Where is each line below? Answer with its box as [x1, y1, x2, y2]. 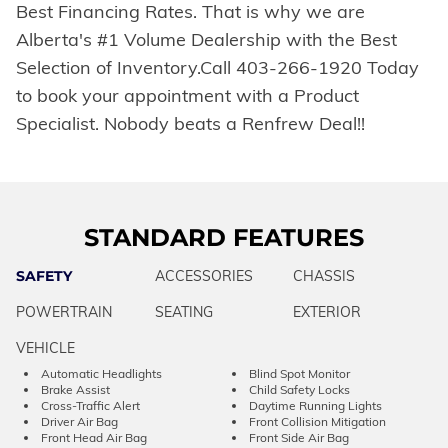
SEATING [154, 302, 213, 321]
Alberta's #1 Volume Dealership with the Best [16, 27, 397, 51]
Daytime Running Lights [249, 397, 382, 413]
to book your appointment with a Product [16, 83, 359, 107]
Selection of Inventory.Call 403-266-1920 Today [16, 55, 419, 79]
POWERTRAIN [16, 302, 112, 321]
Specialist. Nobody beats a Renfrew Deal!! [16, 111, 365, 135]
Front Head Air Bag [41, 429, 147, 445]
